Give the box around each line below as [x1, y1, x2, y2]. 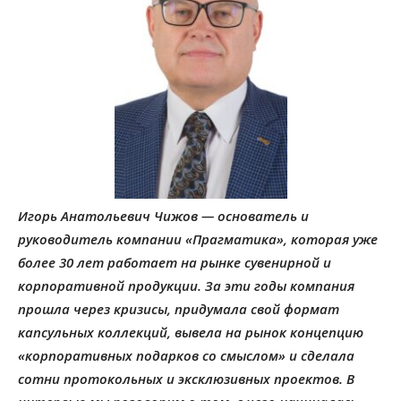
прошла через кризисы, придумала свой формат [18, 299, 339, 318]
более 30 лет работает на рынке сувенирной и [18, 252, 331, 271]
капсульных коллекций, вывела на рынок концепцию [18, 322, 363, 341]
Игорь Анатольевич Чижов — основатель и [18, 206, 309, 225]
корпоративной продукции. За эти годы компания [18, 276, 354, 294]
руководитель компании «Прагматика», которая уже [18, 229, 378, 248]
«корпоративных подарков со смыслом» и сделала [18, 346, 354, 364]
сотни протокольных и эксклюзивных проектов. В [18, 369, 354, 388]
